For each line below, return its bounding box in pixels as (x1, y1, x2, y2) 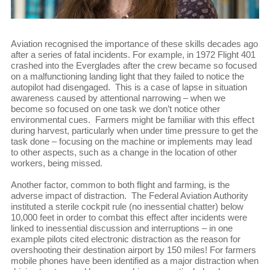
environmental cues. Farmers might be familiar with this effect (10, 115, 254, 125)
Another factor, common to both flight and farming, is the (10, 180, 230, 190)
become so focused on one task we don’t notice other (10, 104, 220, 115)
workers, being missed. (10, 158, 107, 169)
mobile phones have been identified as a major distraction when (10, 256, 259, 266)
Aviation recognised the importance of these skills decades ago (10, 39, 258, 49)
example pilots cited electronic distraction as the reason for (10, 234, 240, 245)
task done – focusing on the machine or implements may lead (10, 136, 252, 147)
